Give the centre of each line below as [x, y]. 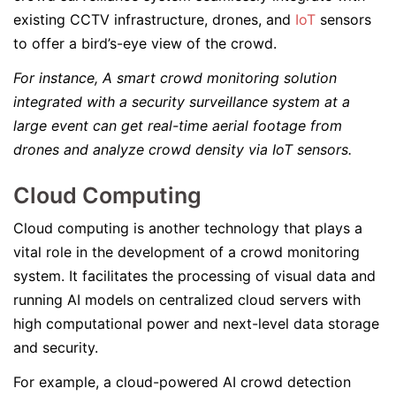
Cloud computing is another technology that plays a [188, 228]
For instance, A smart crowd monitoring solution [175, 78]
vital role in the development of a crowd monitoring [187, 252]
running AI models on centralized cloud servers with [187, 300]
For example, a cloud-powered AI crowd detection [182, 382]
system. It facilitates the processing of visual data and [194, 276]
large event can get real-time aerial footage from [178, 126]
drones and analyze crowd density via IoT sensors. [185, 149]
